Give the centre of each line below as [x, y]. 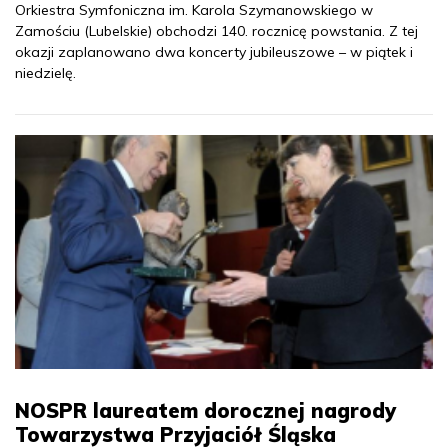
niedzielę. [45, 73]
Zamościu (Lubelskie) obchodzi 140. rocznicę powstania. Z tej [216, 31]
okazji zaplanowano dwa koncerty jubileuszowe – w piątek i [214, 52]
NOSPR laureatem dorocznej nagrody [205, 411]
